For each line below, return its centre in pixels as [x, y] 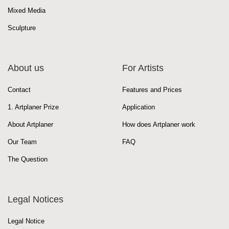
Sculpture [22, 28]
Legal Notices [36, 199]
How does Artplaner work [159, 124]
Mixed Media [27, 10]
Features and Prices [152, 90]
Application [139, 107]
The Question [28, 159]
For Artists [143, 68]
